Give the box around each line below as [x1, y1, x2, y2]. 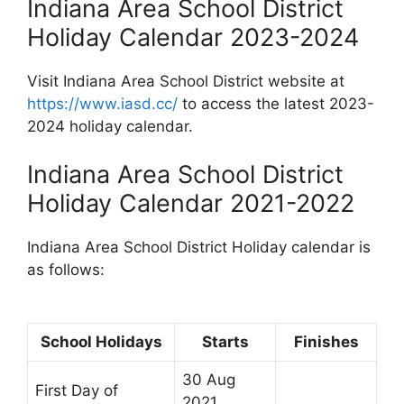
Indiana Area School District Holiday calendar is [27, 238, 371, 256]
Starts [201, 332, 249, 351]
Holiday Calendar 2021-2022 [27, 188, 354, 218]
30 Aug [182, 370, 235, 389]
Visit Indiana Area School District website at [27, 71, 344, 90]
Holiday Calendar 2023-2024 [27, 22, 359, 52]
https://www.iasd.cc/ [27, 94, 178, 113]
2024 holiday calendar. [27, 116, 193, 135]
